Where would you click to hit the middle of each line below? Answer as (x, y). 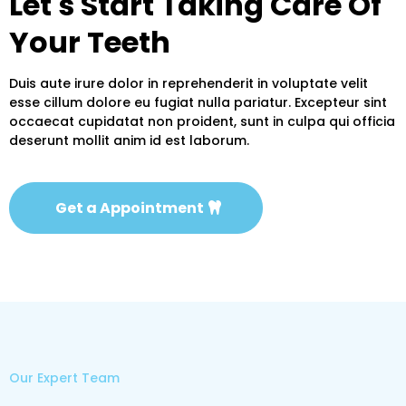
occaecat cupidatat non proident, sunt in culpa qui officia (202, 121)
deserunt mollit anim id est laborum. (129, 140)
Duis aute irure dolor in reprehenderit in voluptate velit (188, 83)
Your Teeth (90, 42)
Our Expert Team (64, 377)
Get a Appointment (130, 208)
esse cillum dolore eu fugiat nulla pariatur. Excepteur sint (198, 102)
